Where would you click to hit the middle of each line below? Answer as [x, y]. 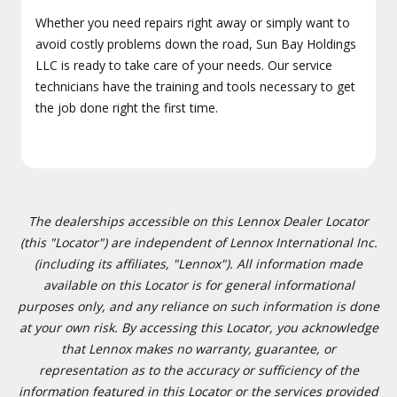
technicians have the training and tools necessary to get [195, 86]
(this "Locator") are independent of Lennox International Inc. [198, 242]
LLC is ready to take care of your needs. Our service [184, 65]
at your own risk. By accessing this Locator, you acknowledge [198, 327]
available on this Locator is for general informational [198, 285]
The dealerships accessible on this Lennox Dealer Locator [198, 221]
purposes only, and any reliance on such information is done [198, 306]
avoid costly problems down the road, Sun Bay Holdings [196, 44]
